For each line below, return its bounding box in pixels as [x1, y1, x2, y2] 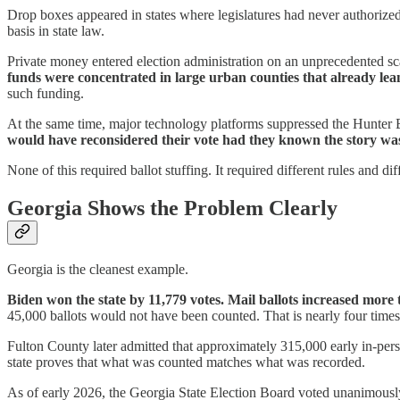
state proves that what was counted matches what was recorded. [7, 354, 365, 371]
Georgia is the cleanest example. [7, 262, 188, 278]
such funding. [7, 85, 84, 101]
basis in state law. [7, 22, 104, 38]
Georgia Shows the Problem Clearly [7, 196, 337, 220]
